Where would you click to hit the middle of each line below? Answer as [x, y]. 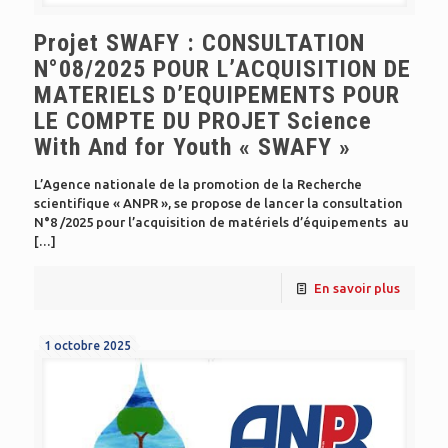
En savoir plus [356, 287]
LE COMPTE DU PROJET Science [202, 120]
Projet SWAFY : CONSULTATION [199, 42]
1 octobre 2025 [87, 345]
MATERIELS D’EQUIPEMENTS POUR [216, 94]
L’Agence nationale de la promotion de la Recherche [197, 183]
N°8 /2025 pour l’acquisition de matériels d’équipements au [221, 221]
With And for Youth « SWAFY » [192, 146]
